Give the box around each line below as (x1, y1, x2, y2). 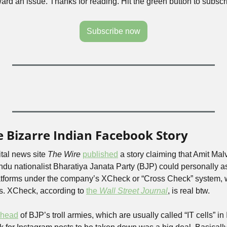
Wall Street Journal (99, 186, 168, 195)
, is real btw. (168, 186, 210, 195)
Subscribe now (87, 27, 140, 35)
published (83, 150, 118, 159)
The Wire (48, 150, 81, 159)
